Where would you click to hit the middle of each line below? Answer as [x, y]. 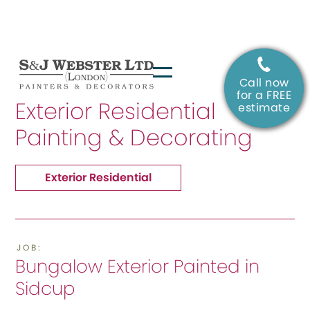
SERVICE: [42, 90]
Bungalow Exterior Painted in [138, 266]
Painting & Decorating [134, 137]
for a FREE [264, 95]
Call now [264, 83]
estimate [264, 108]
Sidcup [46, 289]
